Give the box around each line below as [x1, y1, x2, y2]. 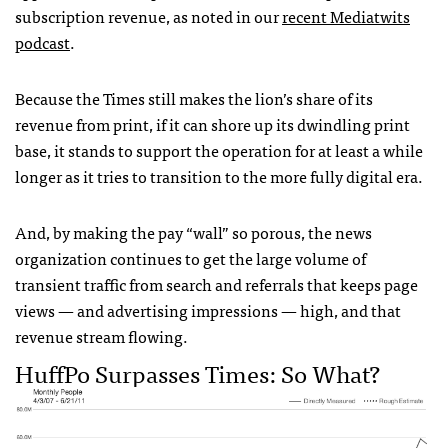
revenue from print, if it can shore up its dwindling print [15, 110, 410, 137]
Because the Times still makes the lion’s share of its [15, 84, 373, 111]
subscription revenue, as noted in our [15, 2, 282, 29]
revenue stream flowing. [15, 322, 188, 349]
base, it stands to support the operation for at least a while [15, 136, 423, 163]
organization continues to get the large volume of [15, 244, 366, 271]
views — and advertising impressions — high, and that [15, 296, 401, 323]
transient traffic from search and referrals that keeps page [15, 270, 418, 297]
